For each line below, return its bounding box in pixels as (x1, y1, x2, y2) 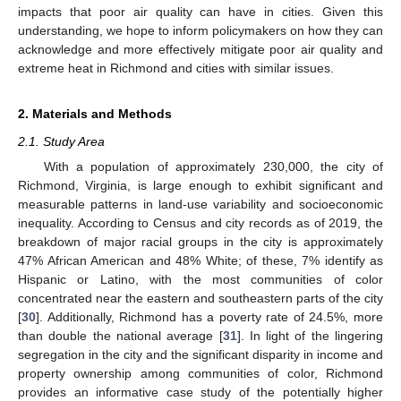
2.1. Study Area (18, 133, 105, 149)
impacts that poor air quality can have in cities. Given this (18, 4, 383, 19)
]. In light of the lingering (236, 328, 383, 343)
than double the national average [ (18, 328, 223, 343)
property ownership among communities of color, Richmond (18, 366, 383, 380)
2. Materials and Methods (18, 106, 172, 121)
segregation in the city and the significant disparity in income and (18, 347, 383, 362)
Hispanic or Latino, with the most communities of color (18, 272, 383, 286)
